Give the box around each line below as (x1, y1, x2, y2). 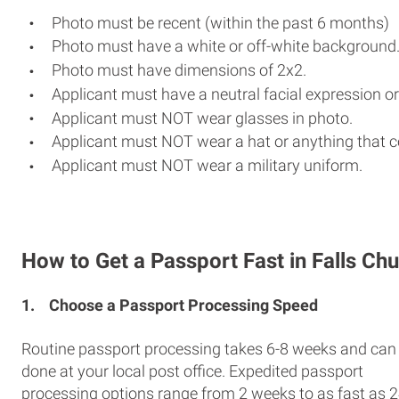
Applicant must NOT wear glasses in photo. (52, 108, 353, 127)
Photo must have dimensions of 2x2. (52, 61, 306, 79)
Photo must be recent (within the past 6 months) (52, 12, 389, 32)
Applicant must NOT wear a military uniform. (52, 156, 362, 175)
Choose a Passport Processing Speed (49, 295, 318, 314)
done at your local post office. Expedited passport (21, 361, 363, 380)
